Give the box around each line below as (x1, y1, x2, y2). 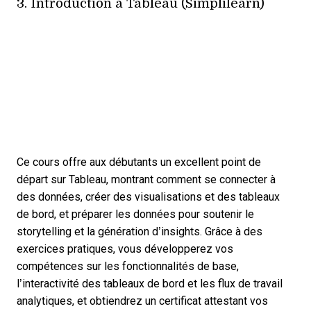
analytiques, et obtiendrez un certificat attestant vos (17, 295, 268, 308)
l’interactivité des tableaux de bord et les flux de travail (17, 278, 283, 290)
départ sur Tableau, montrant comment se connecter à (17, 174, 276, 186)
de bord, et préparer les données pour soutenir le (17, 208, 254, 221)
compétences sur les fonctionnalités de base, (17, 260, 239, 273)
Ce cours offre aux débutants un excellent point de (17, 156, 261, 169)
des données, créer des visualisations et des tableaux (17, 191, 280, 203)
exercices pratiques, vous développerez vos (17, 243, 233, 255)
